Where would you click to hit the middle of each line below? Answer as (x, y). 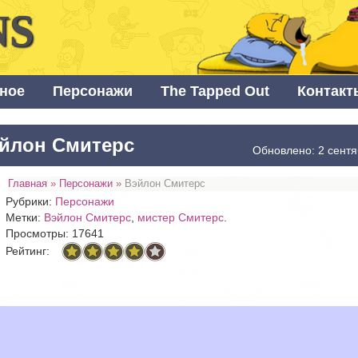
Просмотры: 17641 (55, 234)
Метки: (25, 218)
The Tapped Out (215, 91)
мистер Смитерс (181, 218)
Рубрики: (31, 202)
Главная (28, 184)
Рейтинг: (28, 251)
